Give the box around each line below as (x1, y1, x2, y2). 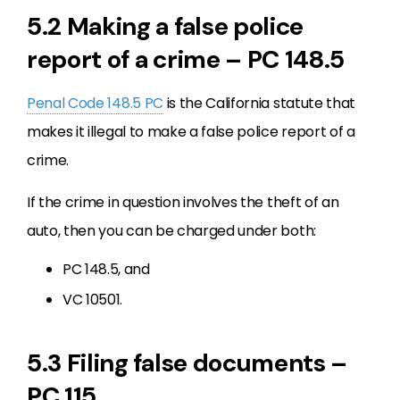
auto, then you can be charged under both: (27, 221, 316, 241)
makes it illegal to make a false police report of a (27, 121, 355, 142)
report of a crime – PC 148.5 (27, 43, 346, 76)
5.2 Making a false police (27, 10, 304, 43)
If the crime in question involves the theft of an (27, 192, 339, 212)
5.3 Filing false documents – (27, 346, 348, 379)
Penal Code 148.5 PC (27, 93, 163, 113)
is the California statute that (162, 93, 356, 113)
